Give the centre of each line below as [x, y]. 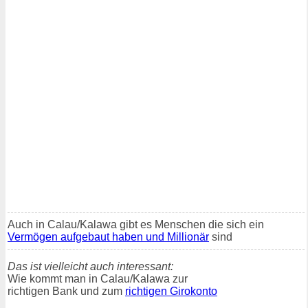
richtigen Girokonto [171, 291]
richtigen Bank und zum [66, 291]
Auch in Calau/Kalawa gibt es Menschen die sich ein [136, 224]
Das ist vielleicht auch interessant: [90, 266]
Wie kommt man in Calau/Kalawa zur [98, 278]
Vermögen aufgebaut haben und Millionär [108, 236]
